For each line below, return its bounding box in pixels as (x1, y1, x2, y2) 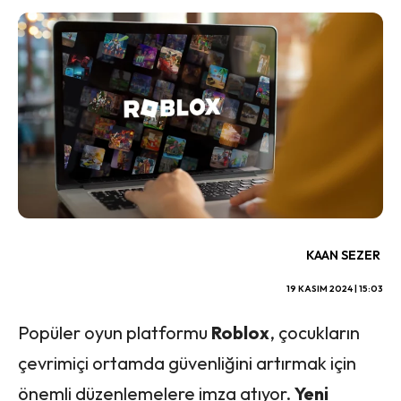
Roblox (211, 320, 269, 344)
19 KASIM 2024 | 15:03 (286, 282, 383, 294)
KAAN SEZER (306, 246, 380, 263)
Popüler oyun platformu (18, 320, 211, 344)
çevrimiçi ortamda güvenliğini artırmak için (18, 351, 356, 374)
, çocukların (269, 320, 360, 344)
